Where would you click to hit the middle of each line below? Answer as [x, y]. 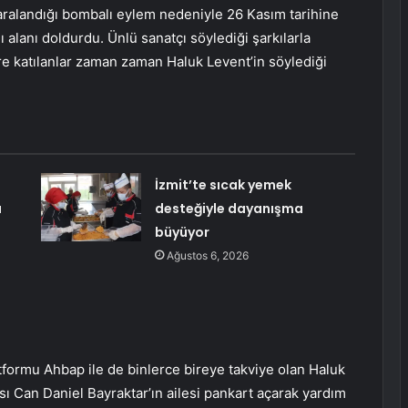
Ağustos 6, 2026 [207, 256]
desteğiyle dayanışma [229, 209]
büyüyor [182, 233]
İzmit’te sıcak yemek [223, 185]
